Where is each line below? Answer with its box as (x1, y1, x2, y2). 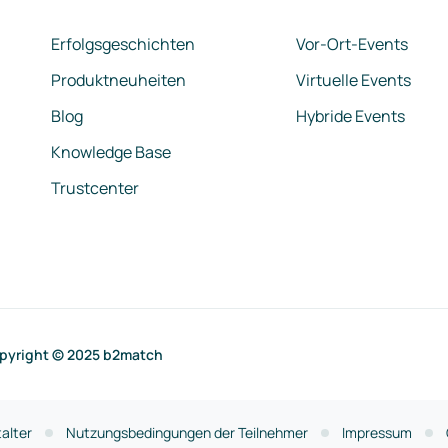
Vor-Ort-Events (296, 33, 408, 55)
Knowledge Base (51, 141, 171, 163)
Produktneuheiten (51, 69, 186, 91)
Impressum (342, 422, 412, 442)
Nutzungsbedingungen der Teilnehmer (66, 422, 308, 442)
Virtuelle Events (296, 69, 411, 91)
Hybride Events (296, 105, 405, 127)
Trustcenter (51, 177, 139, 199)
